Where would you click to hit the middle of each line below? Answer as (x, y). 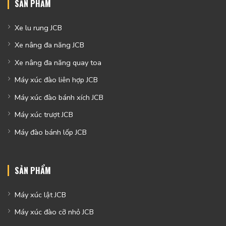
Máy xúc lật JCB (40, 194)
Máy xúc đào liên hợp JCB (56, 80)
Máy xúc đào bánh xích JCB (59, 97)
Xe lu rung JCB (38, 27)
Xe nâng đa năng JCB (49, 45)
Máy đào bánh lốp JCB (50, 132)
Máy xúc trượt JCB (44, 115)
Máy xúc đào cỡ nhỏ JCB (54, 212)
